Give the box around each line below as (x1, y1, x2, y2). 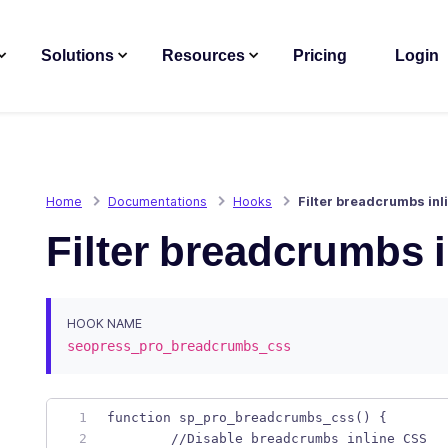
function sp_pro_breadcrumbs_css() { (107, 409, 395, 425)
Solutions (41, 46, 114, 66)
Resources (162, 46, 245, 66)
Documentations (108, 193, 207, 209)
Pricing (293, 46, 347, 66)
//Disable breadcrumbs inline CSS (171, 430, 435, 446)
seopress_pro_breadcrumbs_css (67, 337, 291, 354)
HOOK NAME (67, 315, 142, 331)
